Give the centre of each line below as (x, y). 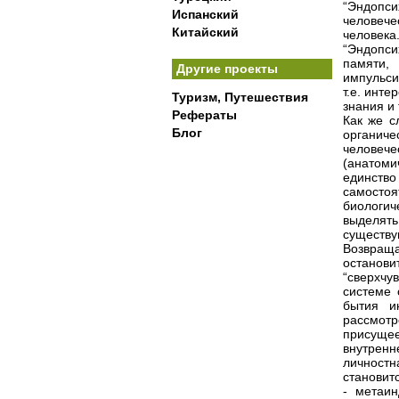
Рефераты (204, 115)
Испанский (205, 14)
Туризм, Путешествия (240, 97)
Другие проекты (227, 69)
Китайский (205, 32)
